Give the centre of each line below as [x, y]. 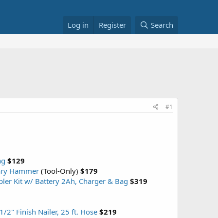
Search [162, 25]
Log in [78, 25]
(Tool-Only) [60, 171]
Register [113, 25]
